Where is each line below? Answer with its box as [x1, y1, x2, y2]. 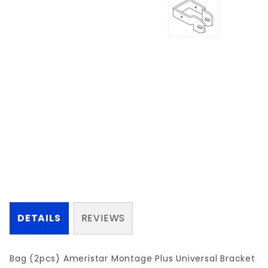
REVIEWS [81, 211, 126, 226]
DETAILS [17, 211, 61, 226]
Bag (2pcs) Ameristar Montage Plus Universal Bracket [10, 252, 255, 265]
